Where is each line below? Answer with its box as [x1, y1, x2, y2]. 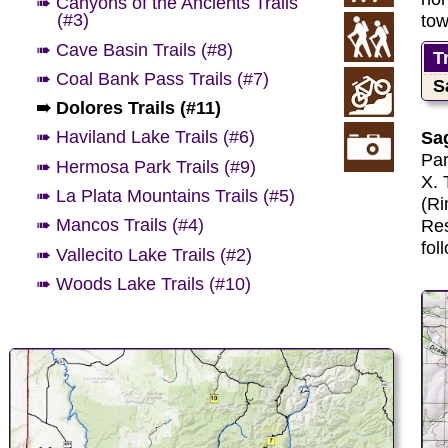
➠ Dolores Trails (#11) [36, 98, 222, 119]
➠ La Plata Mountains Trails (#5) [36, 186, 296, 207]
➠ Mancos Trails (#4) [36, 215, 205, 236]
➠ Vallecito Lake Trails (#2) [36, 244, 253, 265]
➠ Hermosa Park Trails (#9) [36, 156, 257, 177]
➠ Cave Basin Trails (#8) [36, 39, 234, 60]
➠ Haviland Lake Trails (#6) [36, 127, 256, 148]
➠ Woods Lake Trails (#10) [36, 274, 252, 295]
